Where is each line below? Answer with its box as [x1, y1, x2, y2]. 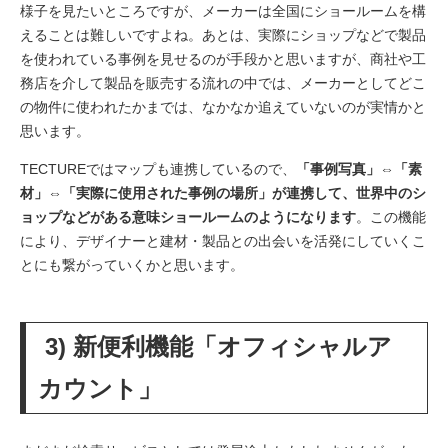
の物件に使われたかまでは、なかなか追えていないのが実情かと [20, 98, 426, 115]
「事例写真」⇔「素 [296, 160, 422, 177]
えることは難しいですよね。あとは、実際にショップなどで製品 [20, 26, 426, 43]
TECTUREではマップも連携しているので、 [20, 160, 296, 177]
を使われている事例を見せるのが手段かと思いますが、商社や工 [20, 50, 426, 67]
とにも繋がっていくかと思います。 [20, 256, 244, 273]
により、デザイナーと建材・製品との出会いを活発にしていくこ [20, 232, 426, 249]
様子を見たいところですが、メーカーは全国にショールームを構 [20, 2, 426, 19]
